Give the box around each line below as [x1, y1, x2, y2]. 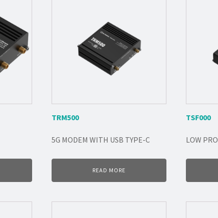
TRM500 [51, 112, 79, 123]
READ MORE [92, 166, 126, 174]
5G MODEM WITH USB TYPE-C [51, 135, 150, 145]
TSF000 [186, 112, 211, 123]
